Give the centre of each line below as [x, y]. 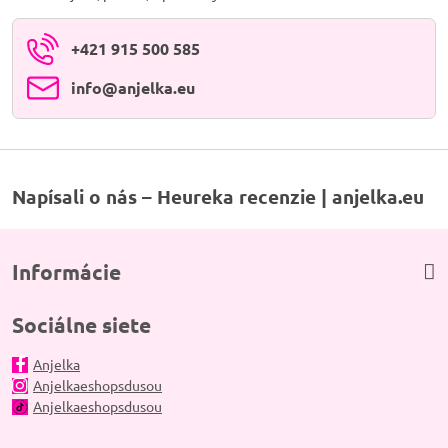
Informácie [66, 271]
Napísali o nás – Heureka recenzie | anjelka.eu [218, 196]
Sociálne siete [81, 324]
